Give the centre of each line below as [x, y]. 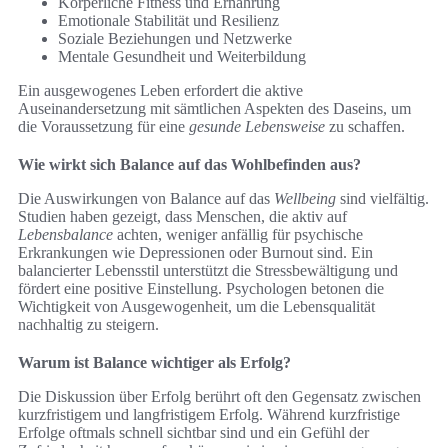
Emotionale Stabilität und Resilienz [168, 21]
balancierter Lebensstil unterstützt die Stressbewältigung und [208, 271]
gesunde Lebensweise [257, 127]
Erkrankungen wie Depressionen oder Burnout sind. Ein [195, 253]
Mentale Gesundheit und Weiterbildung [182, 57]
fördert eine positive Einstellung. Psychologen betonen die [201, 289]
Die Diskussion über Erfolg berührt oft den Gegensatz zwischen [219, 397]
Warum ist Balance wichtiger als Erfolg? [154, 363]
